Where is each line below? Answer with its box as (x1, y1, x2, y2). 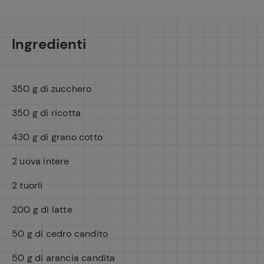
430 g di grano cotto (12, 131, 103, 143)
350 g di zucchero (12, 82, 92, 95)
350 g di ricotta (12, 107, 81, 119)
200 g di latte (12, 203, 72, 216)
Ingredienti (12, 35, 86, 53)
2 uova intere (12, 155, 70, 167)
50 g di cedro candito (12, 227, 108, 240)
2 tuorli (12, 179, 43, 192)
